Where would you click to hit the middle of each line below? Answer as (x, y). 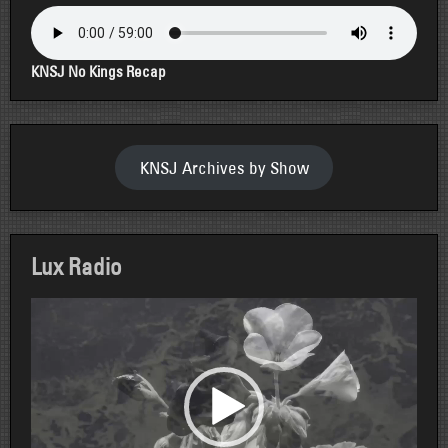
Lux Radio (76, 266)
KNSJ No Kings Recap (98, 72)
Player (49, 323)
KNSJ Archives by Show (224, 167)
